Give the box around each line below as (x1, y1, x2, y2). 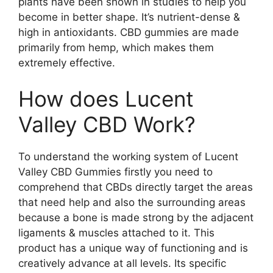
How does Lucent (18, 86, 194, 112)
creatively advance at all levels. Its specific (18, 257, 226, 269)
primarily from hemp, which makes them (18, 41, 214, 54)
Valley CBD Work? (18, 112, 196, 137)
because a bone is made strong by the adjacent (18, 211, 253, 224)
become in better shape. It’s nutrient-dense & (18, 10, 240, 23)
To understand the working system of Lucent (18, 151, 238, 163)
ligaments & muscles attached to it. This (18, 227, 214, 239)
